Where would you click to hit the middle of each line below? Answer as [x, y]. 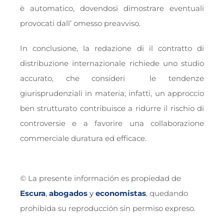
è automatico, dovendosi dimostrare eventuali [112, 8]
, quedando [167, 193]
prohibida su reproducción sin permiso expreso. [107, 208]
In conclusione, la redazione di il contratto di [112, 48]
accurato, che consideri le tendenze [112, 78]
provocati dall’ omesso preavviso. [80, 23]
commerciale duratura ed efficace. [83, 138]
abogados [68, 193]
